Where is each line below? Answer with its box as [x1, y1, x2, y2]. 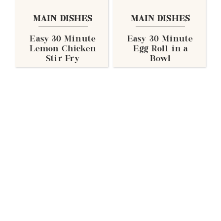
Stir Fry [46, 55, 80, 63]
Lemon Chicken [30, 45, 97, 53]
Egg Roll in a [133, 45, 188, 53]
